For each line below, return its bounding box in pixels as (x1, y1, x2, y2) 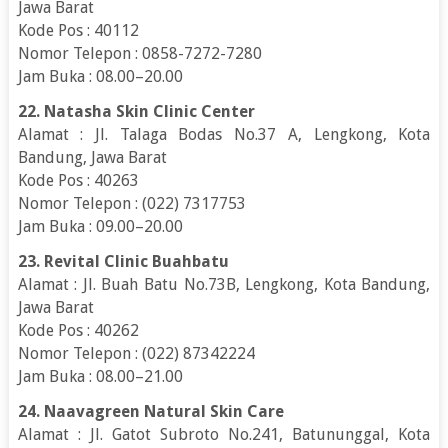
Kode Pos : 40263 (17, 170, 139, 190)
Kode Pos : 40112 (17, 20, 139, 40)
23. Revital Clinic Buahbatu (17, 251, 229, 271)
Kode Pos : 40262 (17, 320, 139, 340)
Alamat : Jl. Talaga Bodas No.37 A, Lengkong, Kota (17, 124, 431, 144)
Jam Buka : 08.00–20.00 (17, 66, 183, 86)
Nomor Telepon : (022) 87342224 (17, 343, 255, 363)
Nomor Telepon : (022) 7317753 (17, 193, 246, 213)
